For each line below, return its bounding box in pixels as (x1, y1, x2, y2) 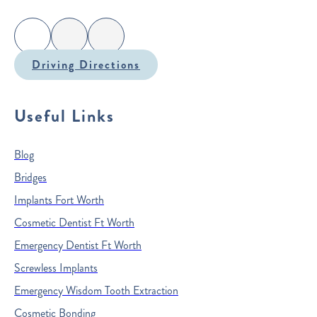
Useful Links (14, 104, 115, 129)
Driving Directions (32, 57, 140, 74)
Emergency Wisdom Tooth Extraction (14, 282, 178, 299)
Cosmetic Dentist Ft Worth (14, 214, 134, 231)
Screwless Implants (14, 260, 98, 277)
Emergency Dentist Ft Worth (14, 237, 142, 254)
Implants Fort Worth (14, 192, 104, 209)
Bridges (14, 169, 47, 186)
